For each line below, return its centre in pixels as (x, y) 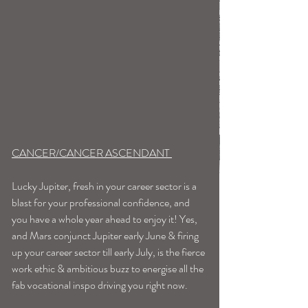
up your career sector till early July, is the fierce (109, 252)
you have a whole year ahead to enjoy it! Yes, (106, 219)
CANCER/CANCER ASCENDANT (92, 153)
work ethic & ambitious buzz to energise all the (109, 268)
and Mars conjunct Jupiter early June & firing (106, 235)
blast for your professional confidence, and (102, 202)
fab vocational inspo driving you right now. (101, 285)
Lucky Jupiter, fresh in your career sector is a (105, 186)
